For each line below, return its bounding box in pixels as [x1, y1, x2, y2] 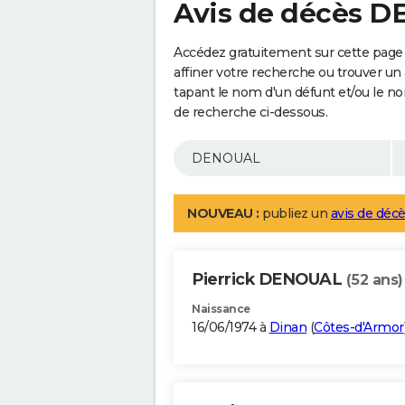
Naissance [192, 302, 250, 316]
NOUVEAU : [187, 205, 259, 222]
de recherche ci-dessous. [174, 104, 327, 121]
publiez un [259, 205, 331, 222]
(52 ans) [345, 271, 403, 289]
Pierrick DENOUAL [192, 269, 346, 290]
